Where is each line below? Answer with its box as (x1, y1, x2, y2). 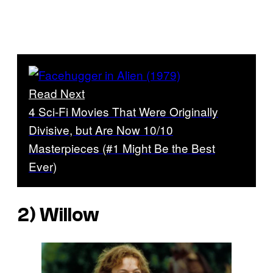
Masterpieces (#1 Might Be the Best (29, 140, 215, 157)
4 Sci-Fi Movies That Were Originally (29, 103, 218, 120)
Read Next (29, 85, 85, 102)
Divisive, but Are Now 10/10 (29, 121, 173, 138)
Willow (40, 204, 99, 226)
